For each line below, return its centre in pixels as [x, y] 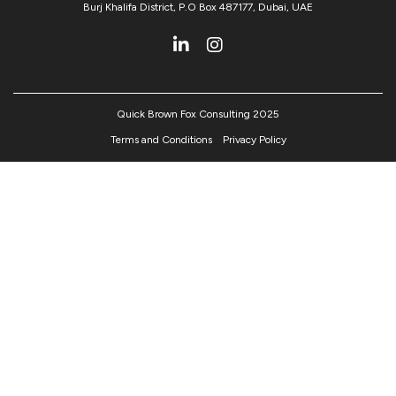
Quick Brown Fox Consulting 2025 [198, 114]
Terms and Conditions [161, 139]
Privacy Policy [254, 139]
